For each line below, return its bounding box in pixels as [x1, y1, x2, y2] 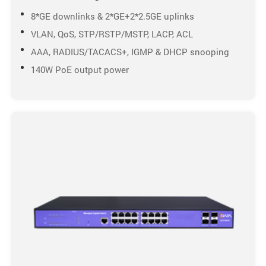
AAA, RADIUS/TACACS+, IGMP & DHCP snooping [30, 45, 229, 58]
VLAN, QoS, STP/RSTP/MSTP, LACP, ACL [30, 27, 193, 40]
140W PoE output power [30, 63, 129, 75]
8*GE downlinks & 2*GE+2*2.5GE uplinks [30, 9, 194, 22]
